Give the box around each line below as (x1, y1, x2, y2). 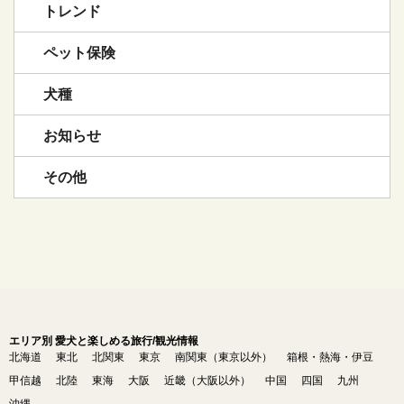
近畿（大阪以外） (164, 374, 251, 388)
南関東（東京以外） (175, 351, 272, 364)
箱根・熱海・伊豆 (287, 351, 373, 364)
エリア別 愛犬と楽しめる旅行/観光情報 (9, 335, 198, 348)
